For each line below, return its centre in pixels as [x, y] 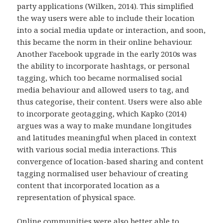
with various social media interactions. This [97, 149]
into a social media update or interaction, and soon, [111, 30]
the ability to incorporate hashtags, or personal [104, 65]
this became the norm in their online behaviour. [105, 42]
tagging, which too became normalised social [100, 77]
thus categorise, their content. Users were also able [110, 101]
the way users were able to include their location [106, 18]
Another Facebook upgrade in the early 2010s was [107, 54]
